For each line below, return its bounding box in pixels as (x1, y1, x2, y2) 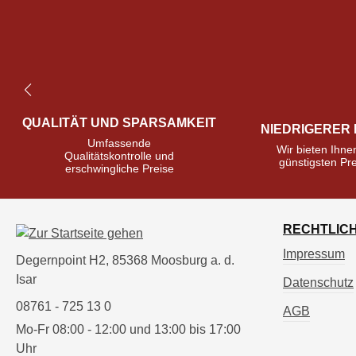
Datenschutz (283, 276, 354, 290)
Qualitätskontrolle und (64, 149, 175, 163)
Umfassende (87, 137, 152, 150)
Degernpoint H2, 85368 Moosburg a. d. (16, 253, 234, 267)
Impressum (283, 247, 345, 261)
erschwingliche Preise (64, 162, 174, 176)
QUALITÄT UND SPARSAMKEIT (22, 116, 217, 130)
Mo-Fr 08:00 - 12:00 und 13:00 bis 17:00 (16, 323, 241, 336)
